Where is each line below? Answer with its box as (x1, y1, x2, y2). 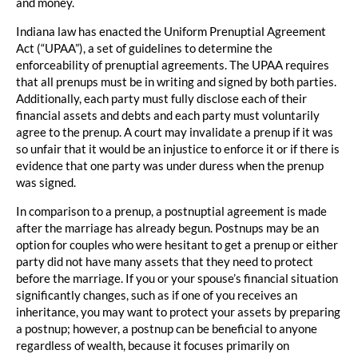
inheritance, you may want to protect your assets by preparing (16, 304, 340, 319)
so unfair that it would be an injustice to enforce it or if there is (16, 141, 340, 156)
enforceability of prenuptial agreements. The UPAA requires (16, 57, 329, 72)
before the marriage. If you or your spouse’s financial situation (16, 270, 338, 285)
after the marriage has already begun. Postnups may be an (16, 220, 319, 235)
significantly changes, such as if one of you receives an (16, 287, 297, 302)
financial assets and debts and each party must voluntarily (16, 107, 320, 122)
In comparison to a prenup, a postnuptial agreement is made (16, 203, 327, 218)
